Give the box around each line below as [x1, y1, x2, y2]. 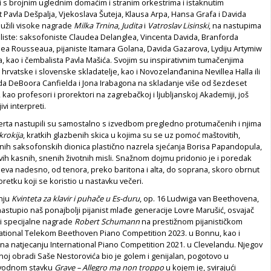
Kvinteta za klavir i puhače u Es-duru [11, 192, 140, 204]
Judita [122, 19, 142, 31]
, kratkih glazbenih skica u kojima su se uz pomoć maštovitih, [23, 129, 240, 140]
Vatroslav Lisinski [148, 19, 209, 31]
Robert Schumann [74, 215, 140, 227]
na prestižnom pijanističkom [140, 215, 243, 227]
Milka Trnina [74, 19, 118, 31]
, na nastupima [209, 19, 261, 31]
